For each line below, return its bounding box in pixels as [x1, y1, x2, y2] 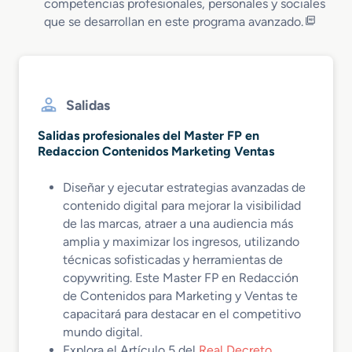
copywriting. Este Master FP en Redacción [63, 270, 299, 286]
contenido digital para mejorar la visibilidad [63, 198, 301, 214]
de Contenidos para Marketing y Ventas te [63, 288, 298, 304]
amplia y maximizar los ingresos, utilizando [63, 234, 299, 250]
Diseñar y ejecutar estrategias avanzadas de [63, 180, 306, 196]
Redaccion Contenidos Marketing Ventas [38, 144, 274, 159]
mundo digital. [63, 324, 142, 340]
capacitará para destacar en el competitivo [63, 306, 301, 322]
